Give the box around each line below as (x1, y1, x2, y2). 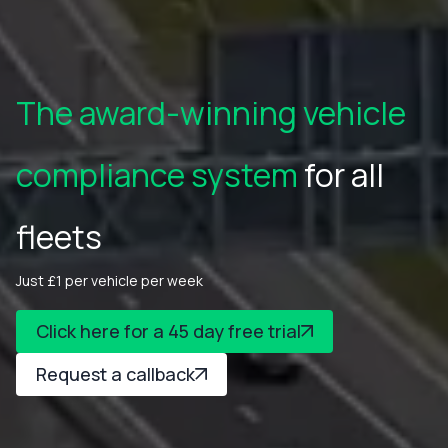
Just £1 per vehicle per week (16, 270, 203, 290)
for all (298, 152, 384, 197)
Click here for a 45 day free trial (36, 318, 301, 343)
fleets (16, 214, 102, 259)
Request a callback (36, 361, 195, 386)
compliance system (16, 152, 298, 197)
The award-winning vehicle (16, 90, 406, 135)
